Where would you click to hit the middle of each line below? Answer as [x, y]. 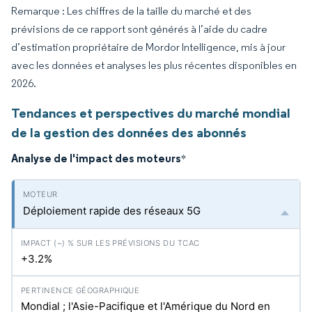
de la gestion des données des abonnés [129, 132]
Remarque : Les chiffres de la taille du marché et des [131, 11]
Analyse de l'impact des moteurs [96, 158]
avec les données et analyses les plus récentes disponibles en [154, 65]
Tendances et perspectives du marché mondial [151, 113]
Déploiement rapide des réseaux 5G [112, 211]
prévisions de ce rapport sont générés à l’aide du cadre [139, 29]
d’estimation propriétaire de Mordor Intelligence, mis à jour [148, 47]
